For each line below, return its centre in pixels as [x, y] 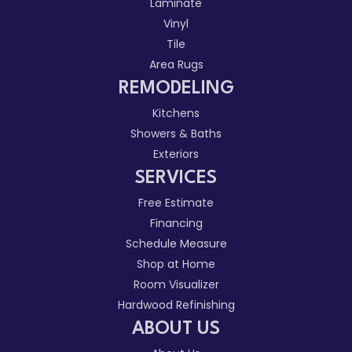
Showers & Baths [176, 133]
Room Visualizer [176, 284]
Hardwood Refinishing [176, 304]
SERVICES [176, 178]
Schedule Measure [176, 243]
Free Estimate [176, 202]
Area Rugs [176, 64]
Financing [176, 223]
